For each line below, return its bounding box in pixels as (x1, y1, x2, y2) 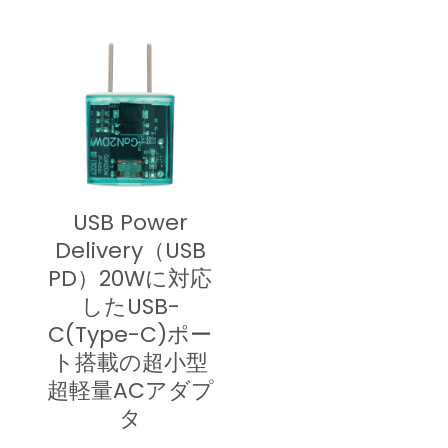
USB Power (72, 207, 188, 239)
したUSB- (80, 291, 180, 323)
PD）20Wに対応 (48, 263, 212, 295)
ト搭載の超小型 (52, 347, 208, 379)
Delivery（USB (54, 235, 206, 267)
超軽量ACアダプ (46, 375, 214, 407)
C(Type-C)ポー (48, 319, 212, 351)
